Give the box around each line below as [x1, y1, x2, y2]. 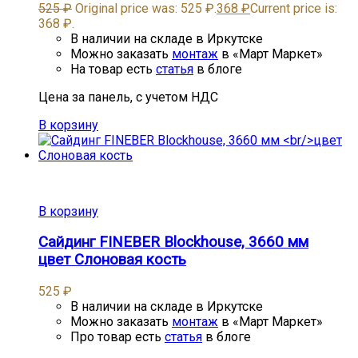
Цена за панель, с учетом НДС [38, 89, 218, 105]
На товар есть [70, 61, 156, 77]
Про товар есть [70, 329, 165, 345]
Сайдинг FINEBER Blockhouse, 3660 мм [38, 233, 308, 252]
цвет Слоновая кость [38, 251, 186, 269]
